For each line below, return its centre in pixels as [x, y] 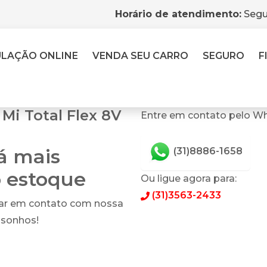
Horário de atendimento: [178, 14]
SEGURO [223, 56]
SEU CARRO [159, 56]
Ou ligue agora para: [189, 178]
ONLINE [59, 56]
